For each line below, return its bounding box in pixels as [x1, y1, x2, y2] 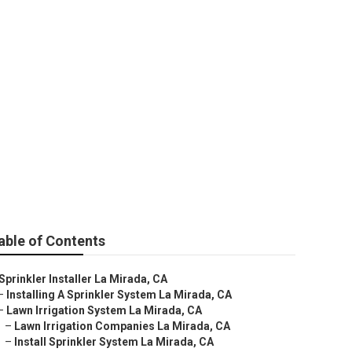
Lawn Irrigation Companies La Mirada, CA [14, 320, 230, 332]
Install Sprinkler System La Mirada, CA [14, 335, 214, 348]
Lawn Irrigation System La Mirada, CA [6, 304, 202, 317]
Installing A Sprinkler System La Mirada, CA [6, 288, 232, 301]
